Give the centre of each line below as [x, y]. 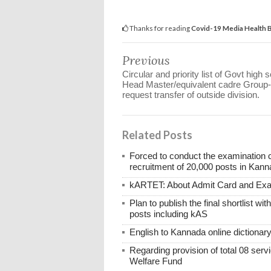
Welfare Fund [156, 261]
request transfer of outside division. [191, 94]
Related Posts [157, 135]
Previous [146, 60]
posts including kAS [168, 214]
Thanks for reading [160, 28]
